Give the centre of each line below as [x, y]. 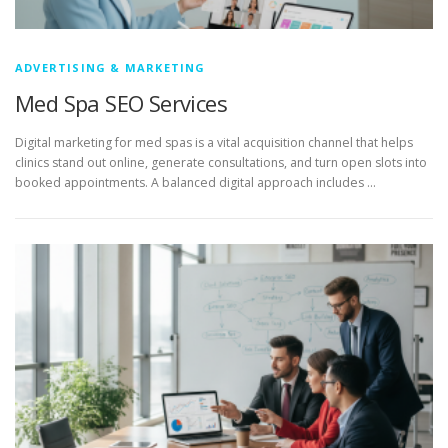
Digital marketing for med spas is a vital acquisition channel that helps [214, 143]
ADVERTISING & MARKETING [110, 67]
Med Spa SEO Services [121, 103]
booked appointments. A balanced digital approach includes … [195, 183]
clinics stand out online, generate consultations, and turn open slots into [221, 163]
